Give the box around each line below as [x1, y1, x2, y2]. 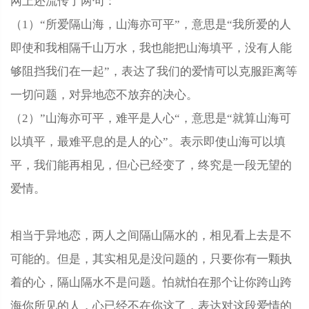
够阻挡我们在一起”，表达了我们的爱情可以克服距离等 [10, 65, 297, 78]
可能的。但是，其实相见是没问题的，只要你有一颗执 [10, 252, 292, 266]
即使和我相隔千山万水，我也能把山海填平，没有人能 [10, 41, 292, 54]
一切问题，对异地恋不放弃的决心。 [10, 88, 198, 101]
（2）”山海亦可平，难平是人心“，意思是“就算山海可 [10, 112, 291, 125]
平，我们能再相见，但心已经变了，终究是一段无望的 [10, 159, 292, 172]
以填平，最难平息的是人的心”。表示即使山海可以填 [10, 135, 286, 148]
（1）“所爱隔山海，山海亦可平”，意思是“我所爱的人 [10, 18, 291, 31]
